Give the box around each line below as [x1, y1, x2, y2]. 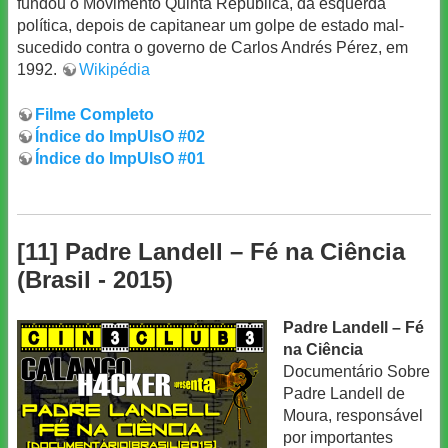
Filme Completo [35, 105, 154, 123]
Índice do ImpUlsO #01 [35, 149, 205, 167]
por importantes [283, 428, 393, 446]
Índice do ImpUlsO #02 [35, 127, 205, 145]
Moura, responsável [283, 406, 423, 424]
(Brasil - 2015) [17, 266, 173, 294]
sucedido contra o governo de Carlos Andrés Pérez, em [17, 39, 408, 57]
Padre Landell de [283, 384, 405, 402]
